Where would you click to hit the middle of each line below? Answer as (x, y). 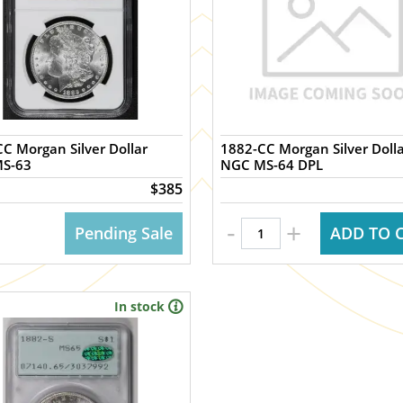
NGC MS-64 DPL (271, 165)
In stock (139, 306)
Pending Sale (123, 233)
